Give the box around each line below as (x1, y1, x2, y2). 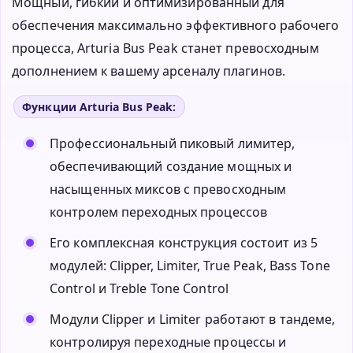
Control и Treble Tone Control (50, 280, 229, 298)
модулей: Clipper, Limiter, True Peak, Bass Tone (50, 257, 330, 275)
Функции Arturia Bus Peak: (22, 99, 176, 115)
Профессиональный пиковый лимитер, (50, 135, 295, 153)
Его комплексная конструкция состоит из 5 (50, 234, 318, 252)
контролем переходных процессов (50, 203, 268, 221)
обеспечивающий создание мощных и (50, 158, 292, 176)
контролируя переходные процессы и (50, 333, 287, 351)
